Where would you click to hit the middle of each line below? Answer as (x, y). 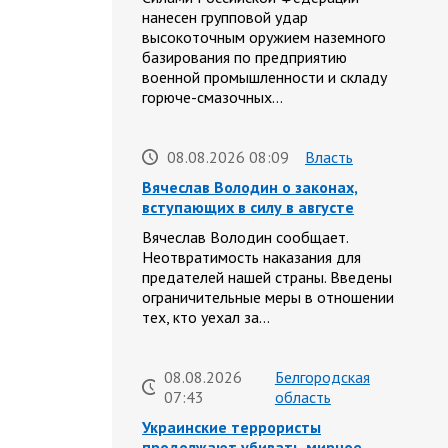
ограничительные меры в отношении (268, 297)
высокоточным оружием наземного (264, 37)
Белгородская (322, 377)
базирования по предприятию (244, 57)
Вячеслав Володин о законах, (250, 187)
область (302, 397)
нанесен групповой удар (225, 17)
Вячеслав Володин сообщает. (245, 237)
